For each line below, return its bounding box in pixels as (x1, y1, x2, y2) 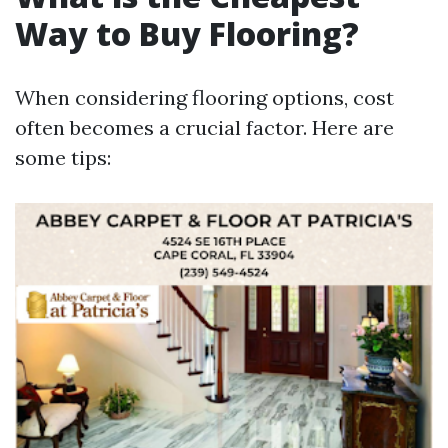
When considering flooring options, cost (15, 85, 394, 110)
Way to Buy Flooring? (15, 12, 359, 55)
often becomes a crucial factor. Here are (15, 115, 394, 140)
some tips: (15, 145, 111, 170)
